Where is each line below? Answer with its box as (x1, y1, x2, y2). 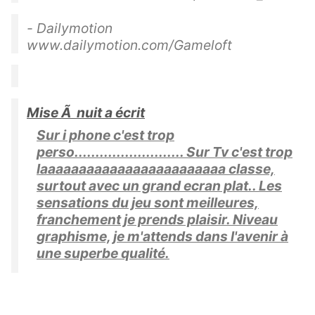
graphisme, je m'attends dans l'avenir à (37, 227, 288, 245)
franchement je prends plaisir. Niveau (37, 210, 278, 228)
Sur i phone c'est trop (37, 126, 174, 143)
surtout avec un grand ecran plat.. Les (37, 176, 282, 194)
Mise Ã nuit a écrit (27, 103, 145, 121)
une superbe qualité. (37, 244, 169, 262)
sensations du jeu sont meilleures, (37, 193, 259, 211)
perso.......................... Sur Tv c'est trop (37, 143, 292, 160)
